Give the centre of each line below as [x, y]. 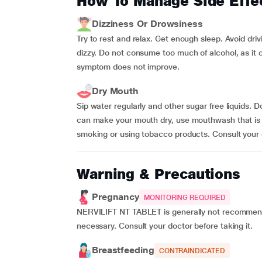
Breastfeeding [123, 250]
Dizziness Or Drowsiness [147, 24]
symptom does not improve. [130, 67]
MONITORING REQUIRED [185, 198]
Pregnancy [116, 197]
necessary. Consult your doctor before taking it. [164, 226]
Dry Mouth [115, 91]
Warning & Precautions [158, 174]
